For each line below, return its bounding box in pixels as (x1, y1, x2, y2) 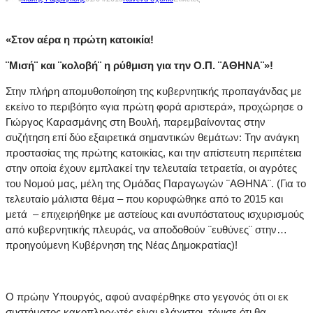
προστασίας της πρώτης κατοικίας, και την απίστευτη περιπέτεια (6, 147, 302, 159)
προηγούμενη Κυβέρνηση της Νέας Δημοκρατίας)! (6, 239, 238, 252)
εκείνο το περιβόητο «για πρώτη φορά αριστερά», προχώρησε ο (6, 101, 303, 113)
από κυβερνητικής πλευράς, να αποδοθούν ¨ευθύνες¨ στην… (6, 224, 287, 236)
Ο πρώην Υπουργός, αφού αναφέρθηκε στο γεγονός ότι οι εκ (6, 291, 291, 303)
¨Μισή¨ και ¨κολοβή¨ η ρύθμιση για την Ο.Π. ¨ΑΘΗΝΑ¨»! (6, 59, 273, 72)
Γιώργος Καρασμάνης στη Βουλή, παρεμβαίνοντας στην (6, 116, 265, 129)
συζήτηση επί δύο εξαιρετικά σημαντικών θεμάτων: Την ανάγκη (6, 131, 299, 144)
